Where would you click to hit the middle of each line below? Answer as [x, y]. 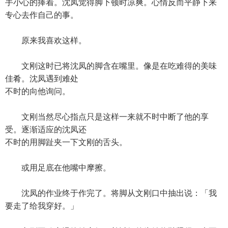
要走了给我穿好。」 [42, 206]
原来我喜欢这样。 [46, 40]
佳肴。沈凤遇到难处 [42, 79]
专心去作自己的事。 [42, 15]
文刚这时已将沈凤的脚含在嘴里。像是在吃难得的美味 [111, 66]
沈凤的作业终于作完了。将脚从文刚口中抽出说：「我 [111, 193]
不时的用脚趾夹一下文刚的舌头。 [66, 142]
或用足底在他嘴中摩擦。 [58, 168]
